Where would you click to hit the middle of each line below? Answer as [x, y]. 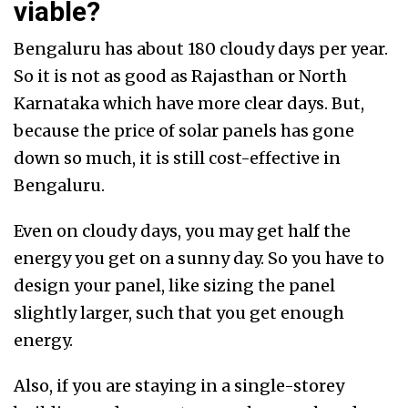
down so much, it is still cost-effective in [177, 158]
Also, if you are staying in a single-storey [179, 386]
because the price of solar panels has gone [184, 131]
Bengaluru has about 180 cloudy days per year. [201, 49]
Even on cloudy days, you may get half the [182, 231]
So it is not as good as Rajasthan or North [180, 76]
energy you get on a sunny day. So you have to [199, 259]
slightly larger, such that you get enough [179, 313]
